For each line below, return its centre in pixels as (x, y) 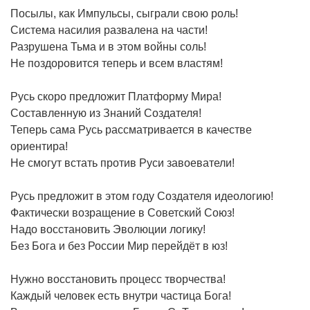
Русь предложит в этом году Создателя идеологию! (142, 196)
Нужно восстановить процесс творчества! (118, 279)
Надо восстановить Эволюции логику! (108, 229)
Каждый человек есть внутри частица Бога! (121, 295)
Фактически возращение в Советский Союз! (122, 212)
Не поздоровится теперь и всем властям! (117, 63)
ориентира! (39, 146)
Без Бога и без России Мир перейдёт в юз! (119, 246)
